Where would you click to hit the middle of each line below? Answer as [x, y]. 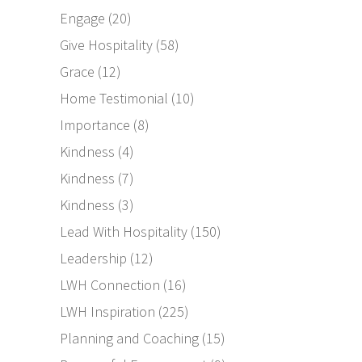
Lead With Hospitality [124, 232]
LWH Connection [110, 285]
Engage [82, 19]
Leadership [93, 259]
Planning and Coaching [129, 339]
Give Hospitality [106, 45]
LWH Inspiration [107, 312]
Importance [95, 125]
